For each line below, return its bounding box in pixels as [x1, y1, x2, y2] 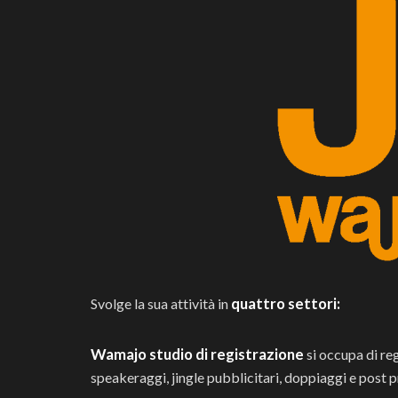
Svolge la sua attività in [91, 295, 228, 312]
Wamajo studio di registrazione [91, 345, 304, 363]
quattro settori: [228, 294, 340, 313]
